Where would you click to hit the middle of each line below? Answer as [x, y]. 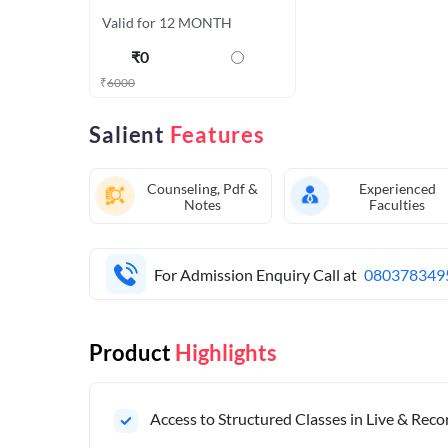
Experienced [397, 189]
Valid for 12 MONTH [167, 23]
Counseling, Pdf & [203, 189]
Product [132, 353]
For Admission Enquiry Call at [255, 274]
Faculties [397, 205]
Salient [130, 135]
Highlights [226, 353]
